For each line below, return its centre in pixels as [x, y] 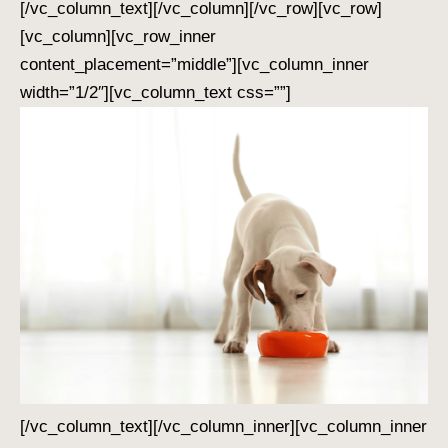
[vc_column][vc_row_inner [118, 36]
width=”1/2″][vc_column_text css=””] [155, 92]
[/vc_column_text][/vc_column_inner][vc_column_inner [223, 426]
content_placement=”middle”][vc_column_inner [194, 64]
